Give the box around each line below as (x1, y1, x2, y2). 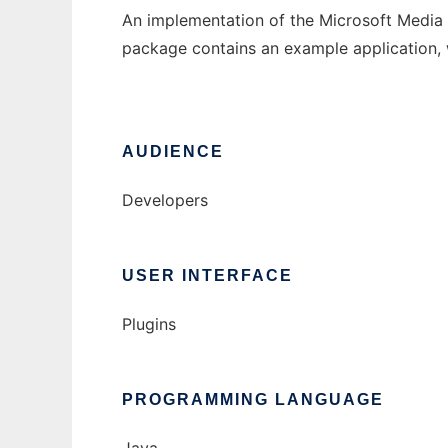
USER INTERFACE (122, 267, 293, 285)
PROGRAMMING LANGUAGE (122, 391, 384, 409)
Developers (122, 190, 208, 211)
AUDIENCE (122, 143, 224, 161)
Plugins (122, 314, 176, 335)
